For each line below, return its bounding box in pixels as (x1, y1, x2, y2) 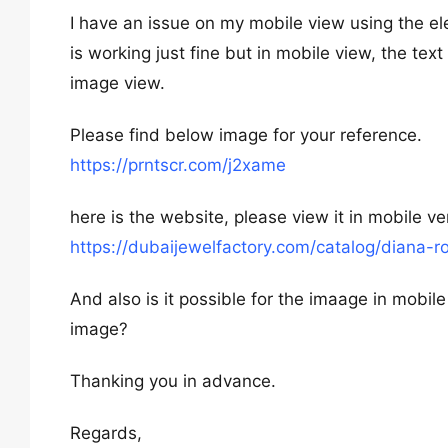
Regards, (70, 423, 142, 443)
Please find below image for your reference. (70, 125, 422, 145)
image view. (70, 73, 165, 93)
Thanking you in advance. (70, 371, 276, 391)
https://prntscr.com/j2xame (70, 155, 286, 175)
